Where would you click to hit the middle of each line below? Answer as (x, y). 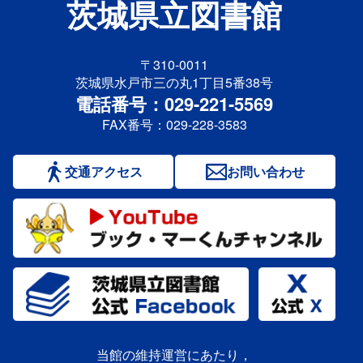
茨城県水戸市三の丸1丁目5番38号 (174, 83)
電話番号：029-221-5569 (174, 104)
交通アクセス (103, 172)
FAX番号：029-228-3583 (174, 125)
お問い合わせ (265, 172)
